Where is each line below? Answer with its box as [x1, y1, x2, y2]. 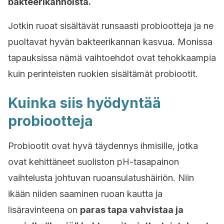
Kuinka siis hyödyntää [8, 94, 161, 111]
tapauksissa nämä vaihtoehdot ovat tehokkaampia [8, 52, 216, 63]
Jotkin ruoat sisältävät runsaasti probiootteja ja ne [8, 20, 213, 31]
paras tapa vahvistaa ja [80, 204, 183, 215]
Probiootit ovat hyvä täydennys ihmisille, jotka [8, 140, 198, 151]
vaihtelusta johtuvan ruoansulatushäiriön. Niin [8, 172, 194, 183]
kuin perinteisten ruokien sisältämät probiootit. [8, 68, 198, 79]
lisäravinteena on [8, 204, 80, 215]
